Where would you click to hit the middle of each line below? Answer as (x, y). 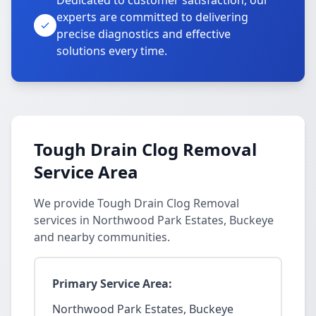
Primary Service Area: (112, 284)
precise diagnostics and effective (144, 34)
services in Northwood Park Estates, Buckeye (154, 220)
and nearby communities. (102, 237)
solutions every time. (112, 51)
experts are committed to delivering (152, 17)
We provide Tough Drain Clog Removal (136, 203)
